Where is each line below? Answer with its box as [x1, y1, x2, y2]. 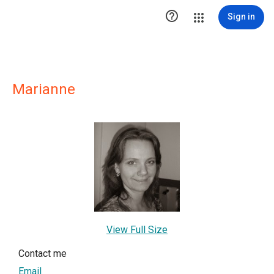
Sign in [228, 12, 255, 21]
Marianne [12, 81, 75, 98]
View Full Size [106, 223, 168, 235]
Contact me [18, 247, 67, 259]
